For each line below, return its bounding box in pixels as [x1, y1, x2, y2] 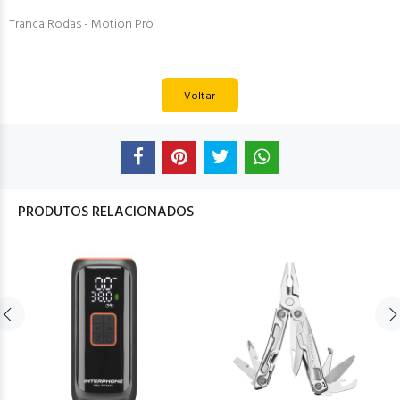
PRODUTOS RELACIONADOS [18, 200, 194, 224]
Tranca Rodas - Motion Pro [9, 14, 154, 35]
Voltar [184, 87, 216, 105]
